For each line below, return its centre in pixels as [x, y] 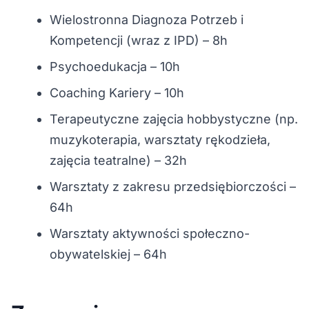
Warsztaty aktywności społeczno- [150, 233]
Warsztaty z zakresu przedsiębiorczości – [173, 186]
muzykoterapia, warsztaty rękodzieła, [160, 139]
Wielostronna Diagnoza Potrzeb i [147, 19]
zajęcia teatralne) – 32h [118, 160]
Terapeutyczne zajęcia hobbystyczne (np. [174, 119]
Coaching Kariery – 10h [117, 92]
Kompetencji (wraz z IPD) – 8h [139, 40]
